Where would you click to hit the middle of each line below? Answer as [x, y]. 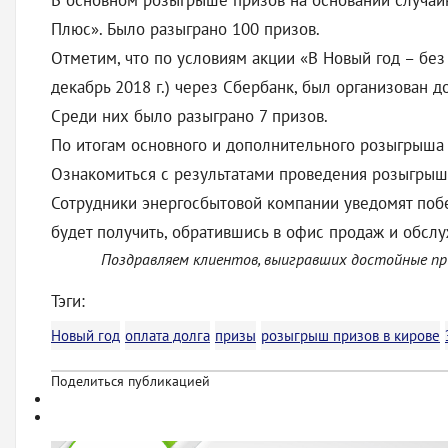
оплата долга [167, 335]
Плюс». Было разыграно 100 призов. [187, 29]
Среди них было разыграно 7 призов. [191, 116]
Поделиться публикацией [130, 381]
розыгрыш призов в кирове [350, 335]
